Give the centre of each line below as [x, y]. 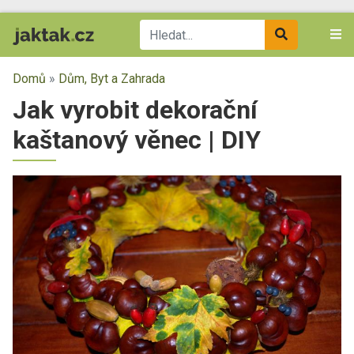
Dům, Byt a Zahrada [112, 79]
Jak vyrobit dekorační [135, 110]
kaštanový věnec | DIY [137, 140]
